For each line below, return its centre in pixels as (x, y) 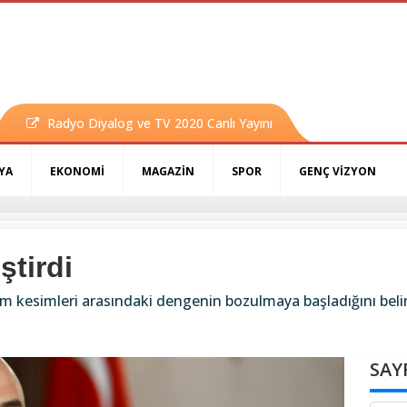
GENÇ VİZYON (338, 172)
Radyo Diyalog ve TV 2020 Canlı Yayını (159, 124)
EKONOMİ (77, 172)
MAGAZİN (168, 172)
